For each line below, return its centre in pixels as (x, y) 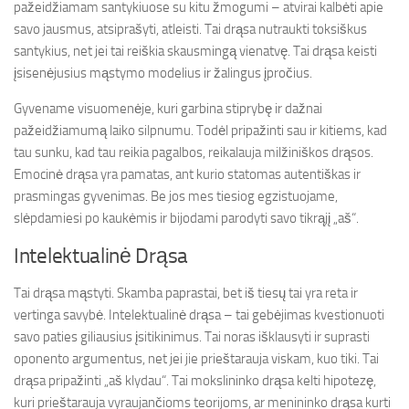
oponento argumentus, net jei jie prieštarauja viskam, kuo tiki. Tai (196, 359)
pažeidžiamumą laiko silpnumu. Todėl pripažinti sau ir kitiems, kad (200, 131)
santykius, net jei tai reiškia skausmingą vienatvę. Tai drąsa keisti (195, 51)
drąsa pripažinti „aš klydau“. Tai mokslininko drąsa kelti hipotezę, (195, 381)
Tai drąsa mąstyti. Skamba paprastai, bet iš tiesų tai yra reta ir (186, 293)
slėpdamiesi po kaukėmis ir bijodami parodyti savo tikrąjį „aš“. (186, 218)
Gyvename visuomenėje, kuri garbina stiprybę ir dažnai (168, 109)
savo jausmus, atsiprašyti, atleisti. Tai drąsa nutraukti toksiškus (190, 29)
